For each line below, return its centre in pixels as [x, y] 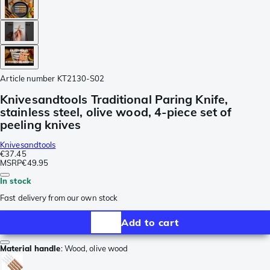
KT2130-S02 [81, 78]
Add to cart [150, 222]
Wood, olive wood [96, 249]
